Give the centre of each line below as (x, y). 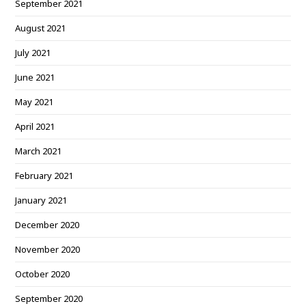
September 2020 (49, 298)
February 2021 (44, 176)
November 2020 (48, 249)
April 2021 (35, 126)
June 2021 (35, 77)
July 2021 (33, 53)
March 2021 (39, 151)
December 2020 (47, 225)
